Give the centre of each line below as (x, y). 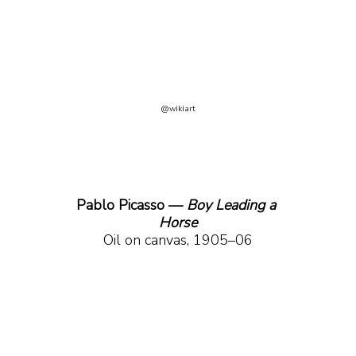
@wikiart (178, 109)
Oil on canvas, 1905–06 (178, 240)
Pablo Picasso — (132, 205)
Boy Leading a (233, 205)
